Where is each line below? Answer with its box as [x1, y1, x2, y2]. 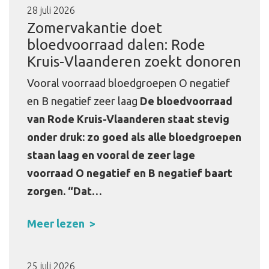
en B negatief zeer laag [27, 95, 140, 107]
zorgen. [27, 185, 68, 198]
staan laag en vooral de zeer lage [27, 149, 195, 162]
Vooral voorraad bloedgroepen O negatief [27, 77, 230, 89]
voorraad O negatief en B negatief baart [27, 167, 232, 180]
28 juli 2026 [27, 5, 75, 16]
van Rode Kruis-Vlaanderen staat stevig [27, 113, 229, 125]
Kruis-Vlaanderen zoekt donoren [27, 53, 241, 70]
